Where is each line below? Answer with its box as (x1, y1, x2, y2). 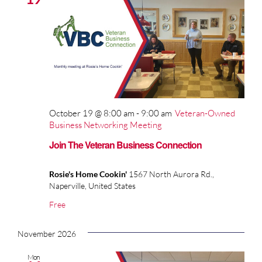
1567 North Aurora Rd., (129, 169, 214, 180)
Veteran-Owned (175, 107, 235, 119)
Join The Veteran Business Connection (49, 138, 202, 152)
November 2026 (18, 229, 76, 239)
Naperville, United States (49, 181, 136, 191)
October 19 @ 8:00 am (49, 107, 135, 119)
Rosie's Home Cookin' (49, 169, 129, 180)
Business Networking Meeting (49, 119, 162, 130)
